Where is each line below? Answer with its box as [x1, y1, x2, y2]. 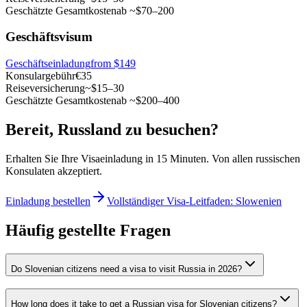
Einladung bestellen [5, 195, 90, 207]
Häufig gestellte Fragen [5, 221, 171, 239]
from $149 [90, 58, 136, 70]
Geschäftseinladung [5, 58, 90, 70]
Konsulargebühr [5, 70, 75, 82]
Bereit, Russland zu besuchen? [5, 120, 219, 138]
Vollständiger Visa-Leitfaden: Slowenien [107, 195, 282, 207]
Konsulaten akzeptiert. [5, 164, 102, 177]
